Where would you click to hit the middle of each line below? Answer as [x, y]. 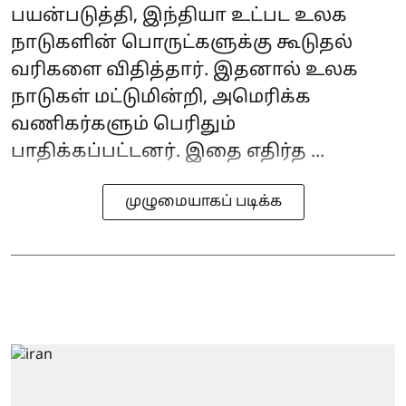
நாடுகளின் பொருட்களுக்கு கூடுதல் [182, 43]
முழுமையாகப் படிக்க [203, 202]
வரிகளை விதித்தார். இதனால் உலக [184, 70]
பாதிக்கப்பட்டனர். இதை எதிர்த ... [168, 152]
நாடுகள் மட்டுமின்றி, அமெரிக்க [161, 97]
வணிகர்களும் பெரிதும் [123, 125]
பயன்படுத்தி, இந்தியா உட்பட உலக [179, 16]
